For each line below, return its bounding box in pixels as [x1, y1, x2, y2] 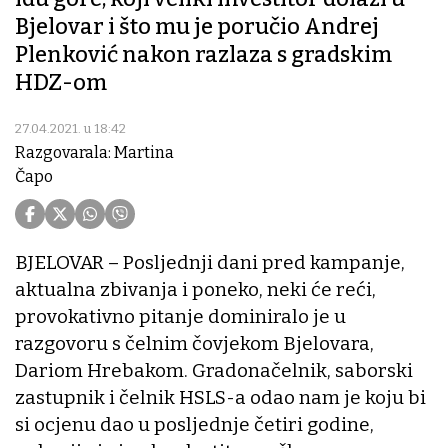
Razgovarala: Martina [15, 143, 174, 163]
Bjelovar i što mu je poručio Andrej [15, 13, 379, 41]
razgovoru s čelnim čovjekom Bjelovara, [15, 332, 374, 356]
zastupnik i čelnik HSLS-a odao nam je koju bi [15, 386, 426, 410]
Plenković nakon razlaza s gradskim [15, 41, 392, 69]
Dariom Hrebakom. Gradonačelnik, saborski [15, 359, 413, 383]
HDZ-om [15, 69, 107, 97]
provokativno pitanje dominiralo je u [15, 305, 346, 329]
